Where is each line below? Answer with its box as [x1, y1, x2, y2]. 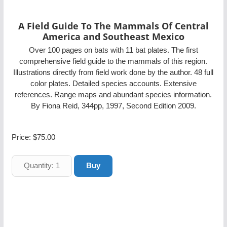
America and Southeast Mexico [42, 30, 184, 43]
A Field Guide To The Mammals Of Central [18, 19, 209, 32]
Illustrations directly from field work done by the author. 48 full [13, 68, 214, 77]
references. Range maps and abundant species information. [15, 90, 212, 99]
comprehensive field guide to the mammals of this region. [19, 57, 208, 65]
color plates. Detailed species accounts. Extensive [30, 79, 197, 88]
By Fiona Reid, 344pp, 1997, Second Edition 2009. [30, 101, 196, 110]
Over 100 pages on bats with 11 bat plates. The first [28, 46, 198, 54]
